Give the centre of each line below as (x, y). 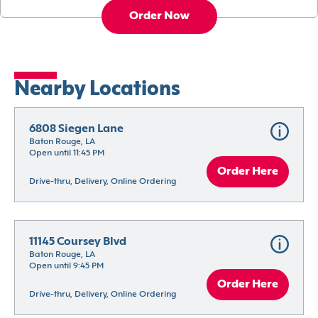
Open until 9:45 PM (66, 267)
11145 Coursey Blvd (78, 242)
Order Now (159, 17)
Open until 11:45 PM (67, 154)
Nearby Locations (97, 91)
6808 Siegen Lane (76, 130)
